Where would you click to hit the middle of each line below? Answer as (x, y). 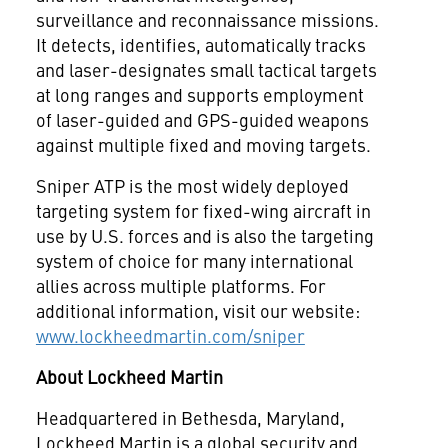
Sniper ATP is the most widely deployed (192, 185)
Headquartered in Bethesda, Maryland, (190, 417)
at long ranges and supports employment (199, 94)
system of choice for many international (194, 260)
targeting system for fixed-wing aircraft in (203, 210)
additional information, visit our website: (197, 310)
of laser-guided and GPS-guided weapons (202, 119)
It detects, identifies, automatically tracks (200, 44)
